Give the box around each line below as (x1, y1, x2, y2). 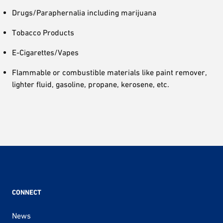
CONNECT (12, 188, 41, 197)
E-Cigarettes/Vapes (12, 47, 79, 57)
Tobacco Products (12, 27, 74, 37)
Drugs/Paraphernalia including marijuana (12, 7, 156, 17)
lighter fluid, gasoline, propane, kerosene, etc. (12, 79, 169, 89)
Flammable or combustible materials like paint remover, (12, 67, 207, 77)
